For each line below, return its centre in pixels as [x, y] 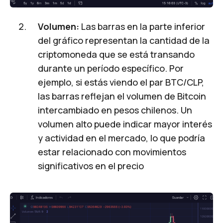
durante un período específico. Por [111, 68]
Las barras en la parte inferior [143, 27]
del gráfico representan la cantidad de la [124, 41]
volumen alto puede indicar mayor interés [125, 124]
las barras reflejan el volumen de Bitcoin [122, 96]
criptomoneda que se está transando [116, 55]
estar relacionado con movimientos [112, 152]
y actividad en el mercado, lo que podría [121, 138]
